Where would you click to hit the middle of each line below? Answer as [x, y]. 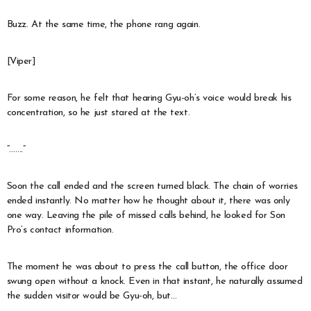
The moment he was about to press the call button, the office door [147, 267]
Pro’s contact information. [60, 230]
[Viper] [21, 62]
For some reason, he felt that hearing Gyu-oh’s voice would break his [149, 99]
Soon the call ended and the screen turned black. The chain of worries [152, 187]
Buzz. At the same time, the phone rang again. [103, 25]
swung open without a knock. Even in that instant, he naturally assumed [154, 282]
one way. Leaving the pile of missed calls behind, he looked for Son [146, 216]
